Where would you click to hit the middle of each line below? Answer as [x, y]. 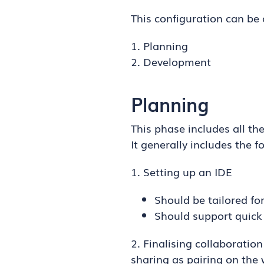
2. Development [171, 61]
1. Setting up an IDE [181, 171]
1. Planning [159, 45]
